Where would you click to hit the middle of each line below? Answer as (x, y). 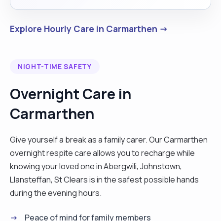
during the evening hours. (56, 193)
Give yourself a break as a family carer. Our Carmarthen (109, 139)
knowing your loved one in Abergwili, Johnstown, (96, 166)
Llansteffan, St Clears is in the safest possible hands (104, 179)
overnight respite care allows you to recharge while (102, 153)
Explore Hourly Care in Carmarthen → (89, 28)
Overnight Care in (71, 93)
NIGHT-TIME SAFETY (55, 66)
